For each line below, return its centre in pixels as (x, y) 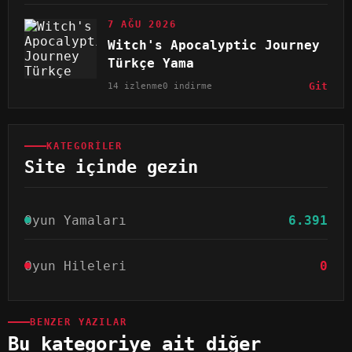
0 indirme (187, 85)
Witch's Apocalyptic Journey (214, 45)
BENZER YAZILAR (79, 322)
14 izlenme (135, 85)
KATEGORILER (85, 146)
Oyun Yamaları (75, 220)
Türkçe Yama (151, 63)
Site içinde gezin (111, 167)
